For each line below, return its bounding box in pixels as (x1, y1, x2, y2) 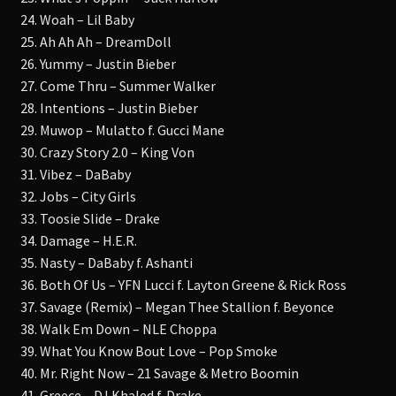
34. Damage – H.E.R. (19, 231, 137, 249)
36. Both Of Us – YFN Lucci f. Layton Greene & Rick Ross (19, 275, 346, 293)
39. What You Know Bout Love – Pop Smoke (19, 341, 278, 360)
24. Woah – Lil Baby (19, 10, 134, 28)
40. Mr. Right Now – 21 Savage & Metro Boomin (19, 363, 299, 382)
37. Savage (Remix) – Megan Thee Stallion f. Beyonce (19, 297, 334, 316)
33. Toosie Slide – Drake (19, 209, 160, 227)
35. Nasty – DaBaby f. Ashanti (19, 253, 193, 271)
